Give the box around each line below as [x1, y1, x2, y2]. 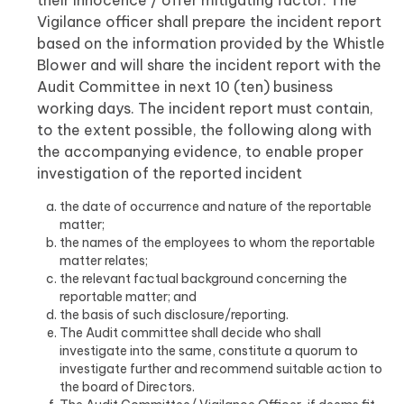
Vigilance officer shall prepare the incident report [37, 13, 381, 31]
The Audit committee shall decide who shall [60, 325, 321, 341]
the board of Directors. [60, 379, 195, 395]
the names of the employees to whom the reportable [60, 234, 375, 251]
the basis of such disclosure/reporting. [60, 307, 289, 323]
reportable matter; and [60, 289, 197, 305]
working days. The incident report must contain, [37, 99, 373, 117]
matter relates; [60, 252, 148, 269]
